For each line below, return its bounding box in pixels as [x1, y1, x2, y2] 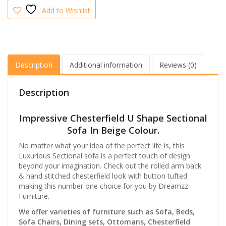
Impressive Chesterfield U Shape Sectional [19, 111, 207, 124]
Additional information [70, 60, 142, 70]
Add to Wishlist [42, 6, 91, 16]
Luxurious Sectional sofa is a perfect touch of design [19, 150, 190, 160]
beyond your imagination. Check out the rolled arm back [19, 160, 201, 171]
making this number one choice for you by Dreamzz [19, 181, 188, 191]
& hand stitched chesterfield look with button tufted [19, 171, 187, 181]
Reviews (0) [159, 60, 197, 70]
